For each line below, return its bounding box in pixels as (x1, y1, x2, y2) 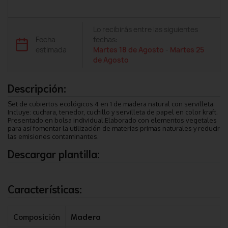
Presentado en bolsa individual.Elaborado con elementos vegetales (8, 116, 217, 124)
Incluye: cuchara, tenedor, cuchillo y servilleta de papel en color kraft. (8, 107, 218, 116)
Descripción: (8, 80, 66, 95)
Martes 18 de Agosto (93, 45, 164, 54)
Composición (13, 210, 60, 221)
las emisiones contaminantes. (8, 132, 99, 140)
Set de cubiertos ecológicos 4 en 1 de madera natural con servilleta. (8, 99, 215, 108)
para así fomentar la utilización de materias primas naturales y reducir (8, 124, 220, 132)
